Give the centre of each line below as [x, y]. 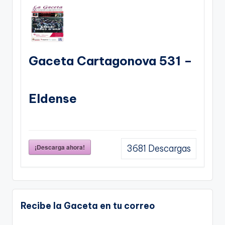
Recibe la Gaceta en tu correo [88, 206]
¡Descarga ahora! [60, 147]
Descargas [168, 148]
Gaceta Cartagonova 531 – [110, 61]
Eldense [53, 98]
